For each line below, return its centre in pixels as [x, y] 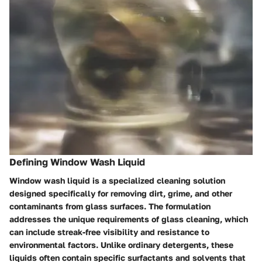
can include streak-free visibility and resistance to [109, 232]
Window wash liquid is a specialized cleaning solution [117, 180]
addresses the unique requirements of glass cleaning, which [129, 219]
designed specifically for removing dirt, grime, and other [121, 193]
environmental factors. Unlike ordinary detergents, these [121, 244]
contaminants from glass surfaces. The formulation [110, 206]
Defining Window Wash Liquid [77, 162]
